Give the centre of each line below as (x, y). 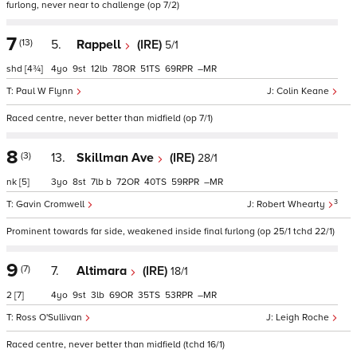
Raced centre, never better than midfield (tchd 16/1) (116, 345)
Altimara (103, 271)
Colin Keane (304, 91)
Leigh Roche (304, 318)
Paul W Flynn (46, 91)
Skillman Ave (117, 158)
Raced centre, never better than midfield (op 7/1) (110, 118)
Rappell (100, 45)
